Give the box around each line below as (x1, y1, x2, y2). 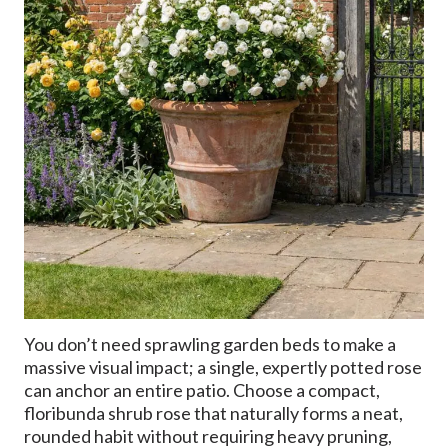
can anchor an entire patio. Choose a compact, (24, 379, 380, 402)
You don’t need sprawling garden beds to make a (24, 333, 396, 356)
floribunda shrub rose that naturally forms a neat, (24, 402, 403, 425)
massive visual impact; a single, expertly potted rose (24, 356, 422, 379)
